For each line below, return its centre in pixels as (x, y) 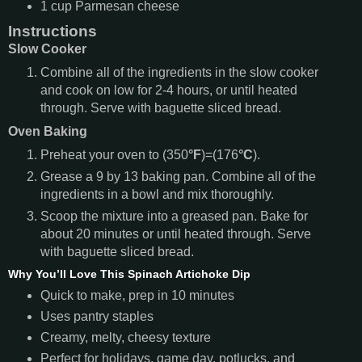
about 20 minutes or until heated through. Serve (175, 234)
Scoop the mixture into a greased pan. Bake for (174, 216)
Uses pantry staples (97, 316)
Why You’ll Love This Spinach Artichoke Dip (129, 274)
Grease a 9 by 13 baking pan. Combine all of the (178, 176)
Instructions (53, 32)
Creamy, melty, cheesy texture (125, 337)
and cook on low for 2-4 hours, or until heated (168, 90)
